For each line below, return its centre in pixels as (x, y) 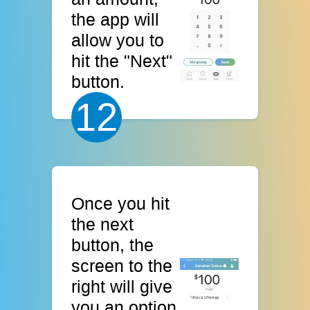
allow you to (118, 40)
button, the (113, 245)
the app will (116, 20)
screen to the (122, 265)
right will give (122, 286)
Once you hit (121, 203)
